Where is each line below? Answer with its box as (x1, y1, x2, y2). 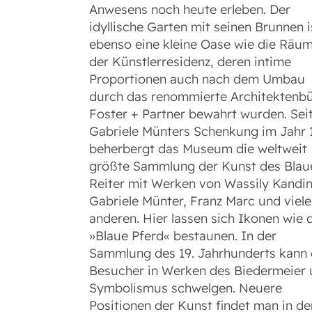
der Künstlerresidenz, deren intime (89, 54, 291, 70)
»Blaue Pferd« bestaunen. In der (89, 228, 276, 244)
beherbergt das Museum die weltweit (89, 141, 307, 157)
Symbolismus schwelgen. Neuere (89, 280, 282, 297)
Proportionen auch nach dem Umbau (89, 71, 305, 88)
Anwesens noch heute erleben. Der (89, 1, 290, 18)
